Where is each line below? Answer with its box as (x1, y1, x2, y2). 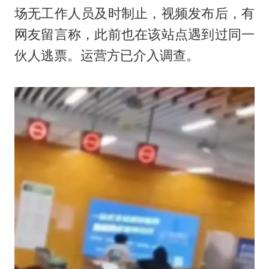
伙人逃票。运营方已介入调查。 (14, 47, 199, 64)
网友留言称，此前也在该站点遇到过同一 (14, 26, 255, 43)
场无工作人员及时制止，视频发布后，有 (14, 5, 255, 22)
